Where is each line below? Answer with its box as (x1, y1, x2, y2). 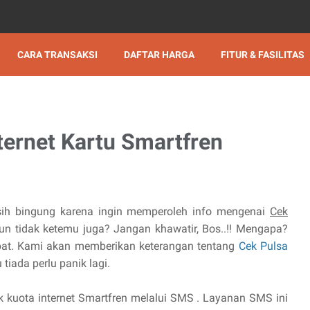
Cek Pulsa (238, 239, 289, 253)
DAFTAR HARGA (124, 49, 194, 60)
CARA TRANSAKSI (17, 49, 98, 60)
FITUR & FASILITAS (221, 49, 304, 60)
